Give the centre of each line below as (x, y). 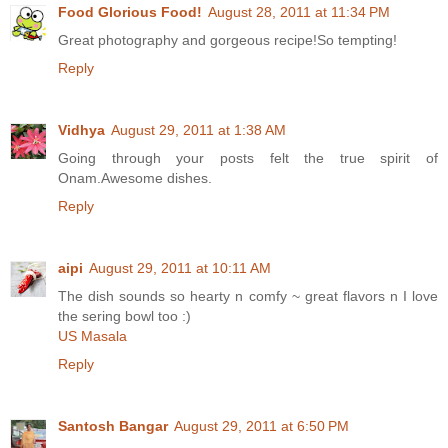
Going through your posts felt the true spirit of (248, 158)
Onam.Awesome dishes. (135, 178)
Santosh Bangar (113, 426)
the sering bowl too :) (124, 316)
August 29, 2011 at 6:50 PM (261, 426)
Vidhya (81, 130)
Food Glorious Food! (130, 12)
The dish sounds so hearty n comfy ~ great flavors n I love (248, 296)
